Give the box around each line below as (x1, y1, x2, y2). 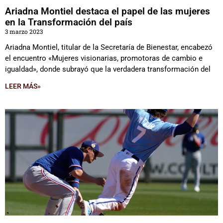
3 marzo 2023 (5, 27, 43, 35)
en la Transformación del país (5, 16, 132, 28)
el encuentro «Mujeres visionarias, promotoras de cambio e (5, 54, 203, 63)
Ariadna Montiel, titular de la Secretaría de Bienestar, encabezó (5, 43, 213, 52)
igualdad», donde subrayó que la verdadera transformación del (5, 65, 211, 74)
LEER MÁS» (5, 82, 41, 90)
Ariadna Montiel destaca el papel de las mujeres (5, 5, 210, 17)
